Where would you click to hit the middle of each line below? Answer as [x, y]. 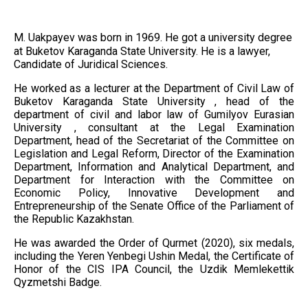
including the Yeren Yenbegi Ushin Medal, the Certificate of [154, 256]
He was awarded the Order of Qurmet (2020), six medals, [154, 243]
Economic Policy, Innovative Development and [154, 193]
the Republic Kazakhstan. [74, 219]
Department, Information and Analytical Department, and [154, 167]
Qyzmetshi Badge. [58, 283]
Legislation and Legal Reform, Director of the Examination [154, 154]
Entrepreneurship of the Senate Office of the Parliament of [154, 206]
